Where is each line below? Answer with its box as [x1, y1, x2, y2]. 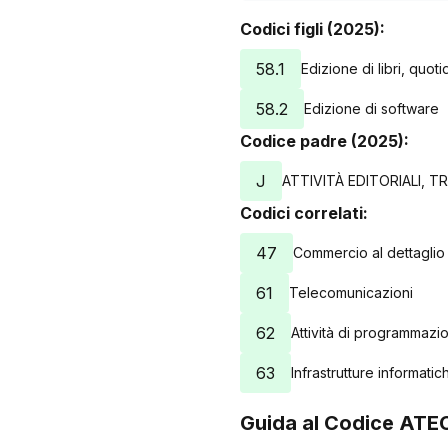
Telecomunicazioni [289, 284, 413, 301]
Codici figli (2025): [240, 19, 385, 39]
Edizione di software [304, 100, 439, 117]
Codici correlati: [240, 203, 368, 223]
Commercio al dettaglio [293, 244, 445, 261]
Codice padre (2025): [240, 131, 409, 151]
